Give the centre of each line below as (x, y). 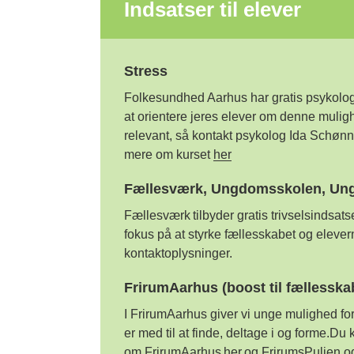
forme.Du (320, 333)
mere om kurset (167, 154)
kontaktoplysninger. (179, 253)
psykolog (260, 136)
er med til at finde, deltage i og (209, 333)
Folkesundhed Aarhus (185, 98)
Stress (145, 71)
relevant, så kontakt (178, 136)
